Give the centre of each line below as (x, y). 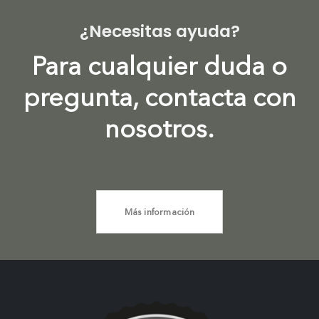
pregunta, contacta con (159, 97)
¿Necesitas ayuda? (159, 31)
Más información (159, 211)
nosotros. (159, 128)
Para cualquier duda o (159, 66)
